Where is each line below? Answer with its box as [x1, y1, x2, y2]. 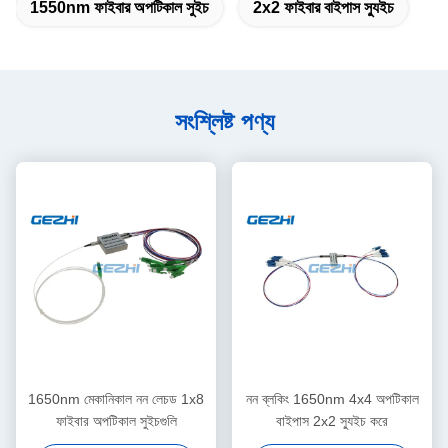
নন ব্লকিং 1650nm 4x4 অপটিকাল [245, 390, 419, 407]
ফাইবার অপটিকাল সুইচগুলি [55, 412, 177, 429]
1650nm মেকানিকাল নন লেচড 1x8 [28, 390, 204, 407]
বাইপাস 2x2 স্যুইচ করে [276, 412, 388, 429]
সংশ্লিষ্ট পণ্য [174, 107, 274, 135]
